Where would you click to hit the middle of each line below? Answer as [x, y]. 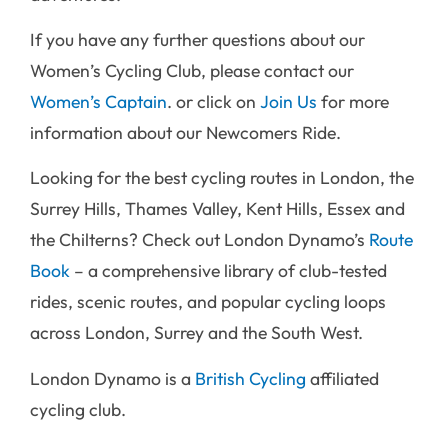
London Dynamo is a [112, 378]
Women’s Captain [98, 102]
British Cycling [250, 378]
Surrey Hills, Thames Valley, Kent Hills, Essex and [217, 209]
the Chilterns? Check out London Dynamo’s [199, 240]
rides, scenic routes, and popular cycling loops [208, 302]
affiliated [342, 378]
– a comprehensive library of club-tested [228, 271]
